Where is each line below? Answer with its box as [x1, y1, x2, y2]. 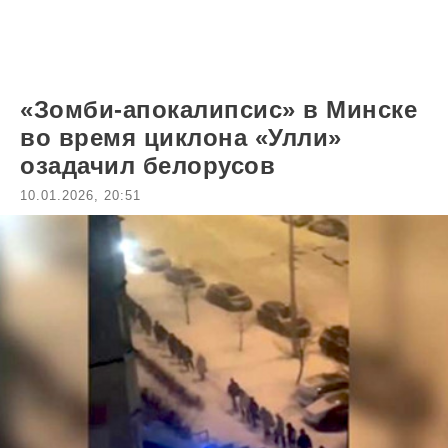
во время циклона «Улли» [20, 124, 342, 151]
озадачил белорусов [20, 152, 275, 179]
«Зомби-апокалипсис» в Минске [20, 96, 417, 123]
